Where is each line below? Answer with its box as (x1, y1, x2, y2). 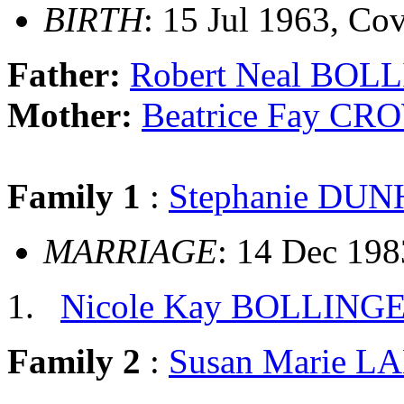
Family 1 (7, 177, 141, 216)
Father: (7, 55, 130, 95)
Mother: (7, 96, 142, 135)
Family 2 (7, 342, 141, 381)
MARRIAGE (43, 232, 217, 271)
